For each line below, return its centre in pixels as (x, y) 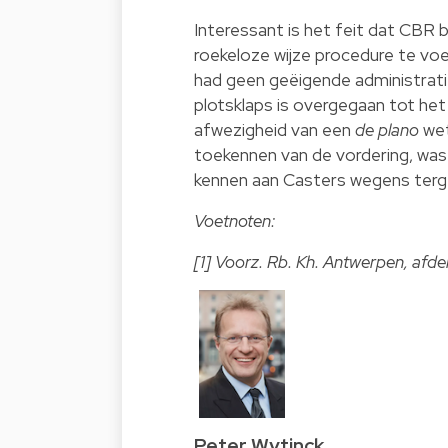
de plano (389, 130)
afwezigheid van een (274, 130)
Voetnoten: (234, 221)
